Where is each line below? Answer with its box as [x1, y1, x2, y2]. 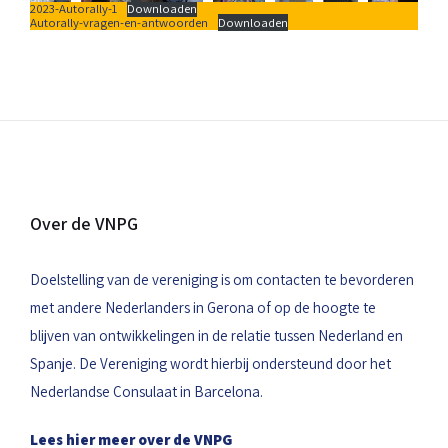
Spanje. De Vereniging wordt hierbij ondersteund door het [30, 354, 391, 373]
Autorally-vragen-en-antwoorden [30, 14, 208, 31]
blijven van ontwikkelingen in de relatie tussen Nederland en [30, 326, 403, 345]
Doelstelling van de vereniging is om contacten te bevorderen [30, 270, 414, 289]
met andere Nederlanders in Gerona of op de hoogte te [30, 298, 376, 317]
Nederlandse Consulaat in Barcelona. [30, 382, 263, 401]
